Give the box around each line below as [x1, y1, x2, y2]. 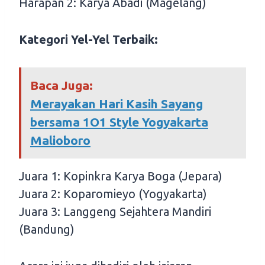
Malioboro [30, 132, 91, 147]
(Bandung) [19, 222, 75, 236]
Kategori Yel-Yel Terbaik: [19, 32, 158, 46]
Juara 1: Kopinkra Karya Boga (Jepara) [19, 169, 222, 183]
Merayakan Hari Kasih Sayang [30, 96, 203, 111]
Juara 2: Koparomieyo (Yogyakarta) [19, 186, 207, 201]
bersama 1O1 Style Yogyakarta [30, 114, 208, 129]
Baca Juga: [30, 77, 93, 92]
